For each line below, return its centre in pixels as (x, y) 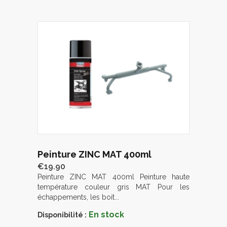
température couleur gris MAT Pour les (113, 187)
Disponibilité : (62, 215)
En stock (106, 214)
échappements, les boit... (78, 197)
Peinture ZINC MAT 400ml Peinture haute (113, 177)
